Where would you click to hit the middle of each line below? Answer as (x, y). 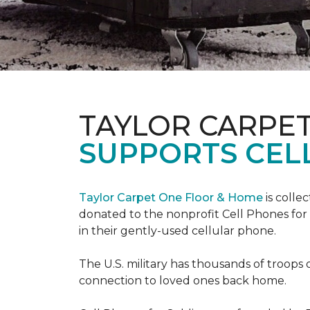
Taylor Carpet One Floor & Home (172, 198)
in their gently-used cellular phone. (177, 231)
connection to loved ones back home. (183, 281)
